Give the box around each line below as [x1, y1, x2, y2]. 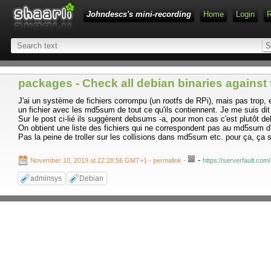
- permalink [149, 157, 183, 164]
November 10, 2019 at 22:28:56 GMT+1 [30, 157, 149, 164]
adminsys [30, 174, 62, 183]
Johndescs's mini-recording [87, 10, 191, 19]
